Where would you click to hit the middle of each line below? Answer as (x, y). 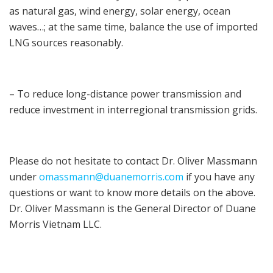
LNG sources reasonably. (66, 43)
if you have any (219, 177)
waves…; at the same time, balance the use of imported (133, 27)
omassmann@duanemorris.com (111, 177)
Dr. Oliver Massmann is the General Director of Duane (133, 209)
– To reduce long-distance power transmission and (125, 94)
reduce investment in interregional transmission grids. (133, 110)
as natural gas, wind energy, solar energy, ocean (120, 11)
